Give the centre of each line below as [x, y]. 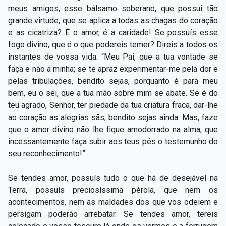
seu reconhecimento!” [47, 153]
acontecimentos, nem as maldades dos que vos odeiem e [113, 202]
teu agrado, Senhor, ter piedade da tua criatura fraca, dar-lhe [113, 105]
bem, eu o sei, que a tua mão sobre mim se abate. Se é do [113, 93]
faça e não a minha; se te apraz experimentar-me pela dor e [113, 69]
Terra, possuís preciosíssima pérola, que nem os [113, 190]
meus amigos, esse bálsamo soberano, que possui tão [113, 8]
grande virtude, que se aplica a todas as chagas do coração [113, 20]
